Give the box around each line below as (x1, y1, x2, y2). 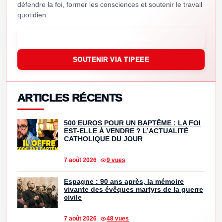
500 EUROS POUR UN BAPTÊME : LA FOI (64, 119, 201, 127)
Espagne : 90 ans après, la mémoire (64, 177, 184, 186)
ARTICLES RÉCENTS (17, 92, 122, 105)
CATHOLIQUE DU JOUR (64, 135, 143, 143)
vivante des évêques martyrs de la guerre (64, 185, 203, 194)
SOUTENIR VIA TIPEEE (72, 55, 150, 63)
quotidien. (17, 11, 48, 19)
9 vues (107, 157, 125, 164)
